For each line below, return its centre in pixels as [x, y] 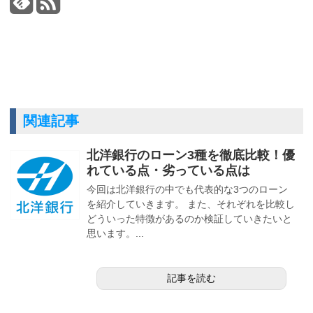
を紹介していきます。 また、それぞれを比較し [191, 204]
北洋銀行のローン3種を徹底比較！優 [191, 155]
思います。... [115, 233]
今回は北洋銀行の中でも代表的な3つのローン [187, 189]
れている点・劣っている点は [168, 170]
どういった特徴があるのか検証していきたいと [189, 218]
